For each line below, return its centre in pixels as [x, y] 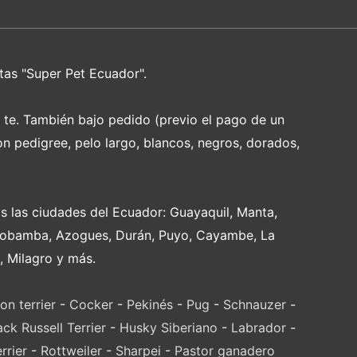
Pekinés [150, 305]
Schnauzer [255, 305]
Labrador [258, 328]
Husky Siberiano [168, 328]
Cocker [91, 305]
